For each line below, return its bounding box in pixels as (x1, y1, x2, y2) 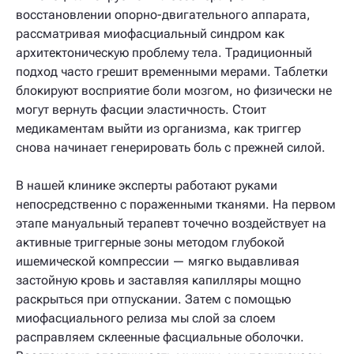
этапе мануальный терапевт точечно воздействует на (16, 216, 326, 231)
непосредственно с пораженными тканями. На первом (16, 197, 336, 212)
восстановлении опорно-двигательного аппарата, (16, 7, 311, 22)
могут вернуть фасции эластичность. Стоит (16, 102, 266, 117)
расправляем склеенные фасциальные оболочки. (16, 330, 304, 345)
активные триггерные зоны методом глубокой (16, 235, 284, 250)
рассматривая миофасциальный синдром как (16, 26, 284, 41)
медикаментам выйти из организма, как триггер (16, 121, 301, 136)
